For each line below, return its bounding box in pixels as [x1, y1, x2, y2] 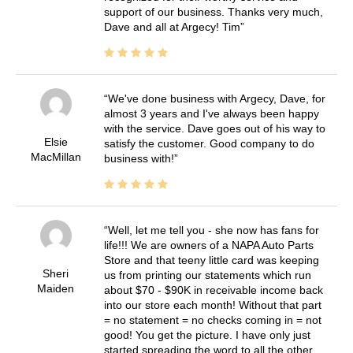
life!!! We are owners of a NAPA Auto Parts [103, 239, 314, 252]
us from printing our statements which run [103, 269, 311, 282]
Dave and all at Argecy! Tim [103, 20, 240, 34]
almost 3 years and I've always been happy [103, 107, 319, 121]
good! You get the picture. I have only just [103, 329, 310, 342]
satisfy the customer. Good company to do [103, 137, 314, 150]
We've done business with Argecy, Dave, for [107, 92, 325, 106]
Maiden [37, 282, 75, 295]
